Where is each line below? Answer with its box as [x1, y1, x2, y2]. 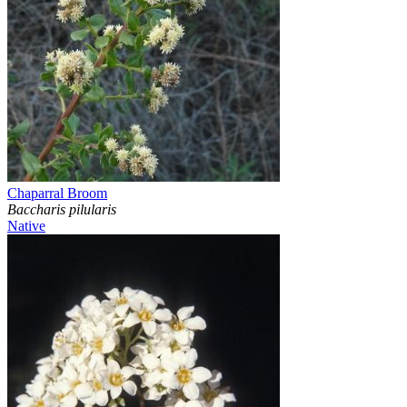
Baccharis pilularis [7, 202, 116, 218]
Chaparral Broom [7, 185, 107, 202]
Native [7, 218, 45, 234]
